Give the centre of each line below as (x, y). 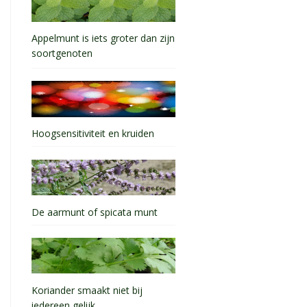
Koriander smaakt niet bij (87, 290)
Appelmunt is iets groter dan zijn (103, 38)
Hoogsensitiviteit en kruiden (93, 134)
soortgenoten (62, 55)
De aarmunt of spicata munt (95, 212)
